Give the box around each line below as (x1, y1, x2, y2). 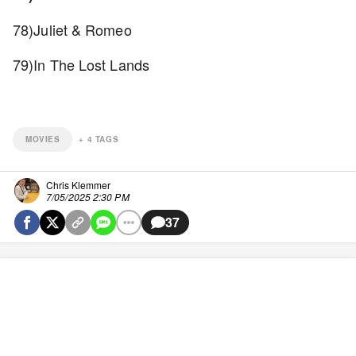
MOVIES (25, 133, 60, 145)
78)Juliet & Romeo (13, 19, 136, 40)
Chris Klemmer (46, 178, 110, 192)
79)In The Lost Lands (13, 54, 154, 75)
